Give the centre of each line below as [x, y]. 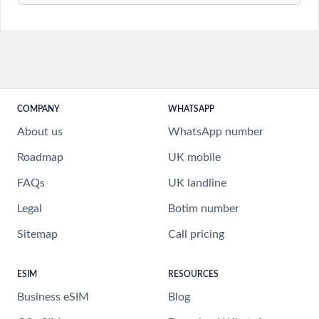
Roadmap [40, 157]
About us [40, 132]
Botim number [204, 209]
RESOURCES [193, 274]
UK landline [197, 183]
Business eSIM [53, 297]
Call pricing [196, 234]
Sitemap [37, 234]
